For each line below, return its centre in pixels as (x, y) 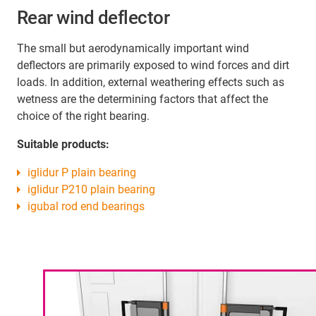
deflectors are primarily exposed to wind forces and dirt (153, 65)
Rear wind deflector (93, 17)
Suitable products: (63, 144)
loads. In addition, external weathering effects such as (151, 82)
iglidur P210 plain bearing (91, 189)
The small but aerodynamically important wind (133, 48)
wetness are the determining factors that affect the (142, 99)
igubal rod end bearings (86, 206)
